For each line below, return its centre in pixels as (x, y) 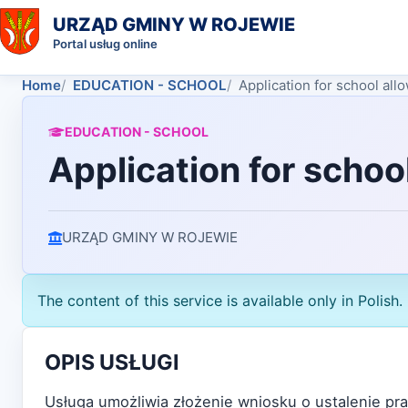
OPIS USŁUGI (112, 362)
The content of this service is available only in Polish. (220, 301)
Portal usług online (105, 44)
